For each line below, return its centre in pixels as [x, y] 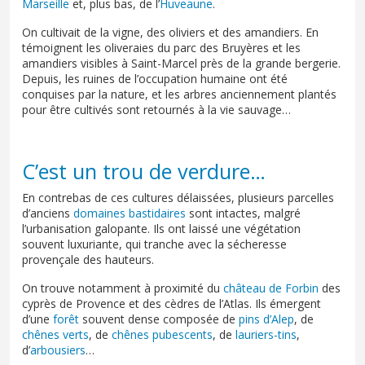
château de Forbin [271, 288]
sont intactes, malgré [243, 213]
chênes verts [55, 334]
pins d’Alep [266, 319]
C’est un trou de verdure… [144, 171]
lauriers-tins [266, 334]
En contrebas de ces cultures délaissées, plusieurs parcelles [178, 197]
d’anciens [48, 213]
